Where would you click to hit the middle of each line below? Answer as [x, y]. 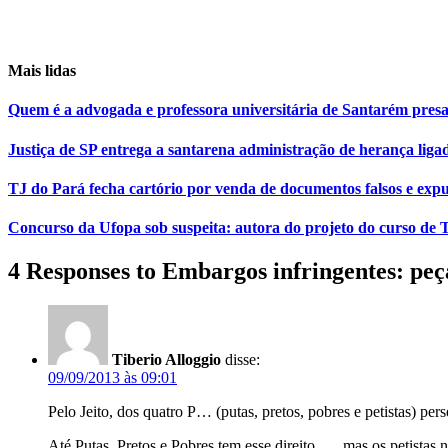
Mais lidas [42, 71]
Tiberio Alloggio [166, 360]
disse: [242, 360]
